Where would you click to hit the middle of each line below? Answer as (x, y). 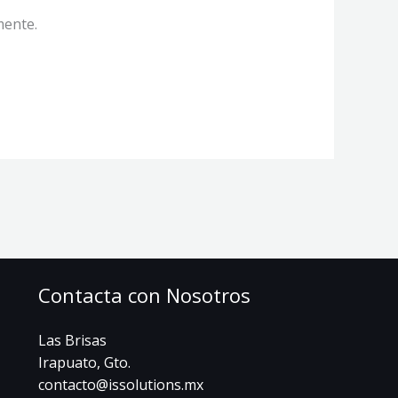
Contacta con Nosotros (144, 295)
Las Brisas (72, 340)
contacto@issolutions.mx (120, 384)
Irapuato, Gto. (84, 362)
